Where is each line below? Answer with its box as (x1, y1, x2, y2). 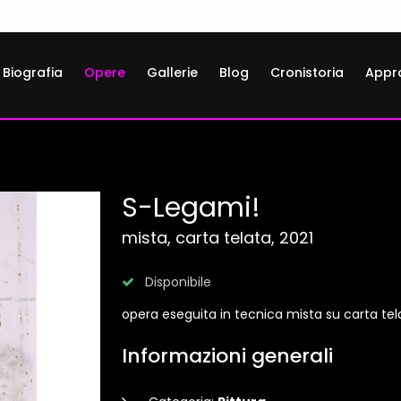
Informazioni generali (122, 342, 333, 370)
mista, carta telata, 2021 (122, 226, 313, 249)
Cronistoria (270, 64, 344, 81)
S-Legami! (122, 189, 260, 226)
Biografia (3, 64, 63, 81)
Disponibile (141, 273, 211, 291)
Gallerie (147, 64, 198, 81)
